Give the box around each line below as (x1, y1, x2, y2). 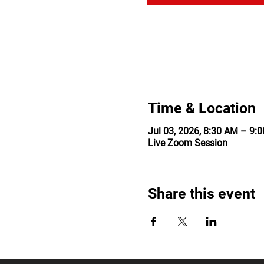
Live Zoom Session (147, 137, 227, 148)
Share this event (147, 184, 255, 202)
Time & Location (147, 100, 256, 117)
